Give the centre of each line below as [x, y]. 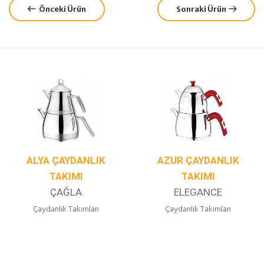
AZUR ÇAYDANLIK [198, 160]
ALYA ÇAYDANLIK [66, 160]
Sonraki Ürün [202, 9]
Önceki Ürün [61, 9]
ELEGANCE [198, 192]
